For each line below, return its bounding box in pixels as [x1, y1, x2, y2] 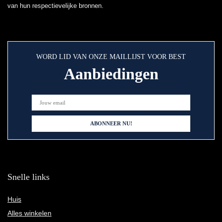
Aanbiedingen [63, 65, 159, 83]
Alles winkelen [7, 209, 52, 218]
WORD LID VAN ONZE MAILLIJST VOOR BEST [36, 53, 186, 61]
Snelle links [7, 172, 50, 182]
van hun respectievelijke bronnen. [7, 2, 104, 10]
